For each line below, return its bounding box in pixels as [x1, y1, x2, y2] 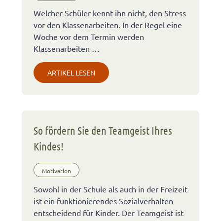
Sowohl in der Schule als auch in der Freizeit [34, 184, 187, 194]
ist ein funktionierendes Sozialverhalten [34, 196, 173, 206]
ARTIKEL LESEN [47, 68, 95, 77]
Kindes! [34, 139, 64, 152]
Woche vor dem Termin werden [34, 31, 144, 41]
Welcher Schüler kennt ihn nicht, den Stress [34, 7, 186, 18]
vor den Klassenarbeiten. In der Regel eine [34, 19, 182, 30]
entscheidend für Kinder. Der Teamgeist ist [34, 208, 184, 218]
